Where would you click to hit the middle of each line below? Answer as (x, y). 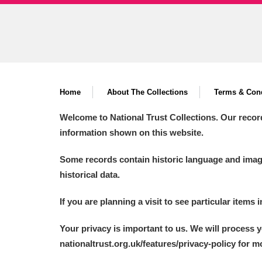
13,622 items (191, 60)
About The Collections (147, 92)
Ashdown (141, 6)
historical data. (91, 174)
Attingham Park (154, 33)
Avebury (139, 60)
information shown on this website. (133, 132)
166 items (190, 6)
